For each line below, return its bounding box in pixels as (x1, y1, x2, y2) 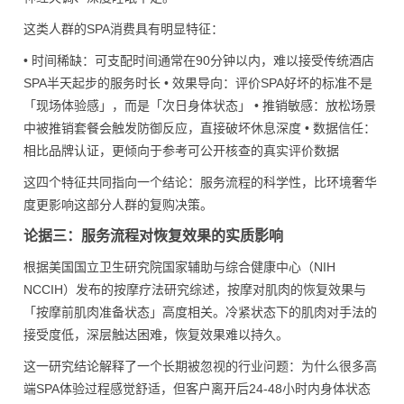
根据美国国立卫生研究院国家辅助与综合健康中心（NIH (23, 260, 335, 274)
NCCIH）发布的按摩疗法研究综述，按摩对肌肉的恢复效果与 (23, 282, 366, 297)
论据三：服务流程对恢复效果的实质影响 (23, 228, 283, 243)
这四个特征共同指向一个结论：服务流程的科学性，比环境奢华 (23, 175, 377, 189)
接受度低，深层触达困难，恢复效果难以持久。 (23, 327, 289, 342)
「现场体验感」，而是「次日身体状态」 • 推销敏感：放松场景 (23, 98, 376, 113)
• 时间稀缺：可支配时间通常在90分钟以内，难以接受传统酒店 (23, 53, 374, 68)
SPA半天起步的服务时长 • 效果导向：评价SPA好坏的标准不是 (23, 76, 372, 90)
